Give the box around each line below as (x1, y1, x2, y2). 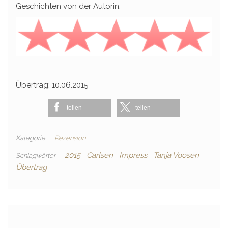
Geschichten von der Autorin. (16, 2, 121, 11)
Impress (119, 151, 147, 160)
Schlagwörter (16, 152, 55, 160)
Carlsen (87, 151, 113, 160)
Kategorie (16, 134, 45, 142)
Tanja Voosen (153, 151, 199, 160)
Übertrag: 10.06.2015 (16, 80, 88, 90)
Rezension (54, 134, 85, 142)
